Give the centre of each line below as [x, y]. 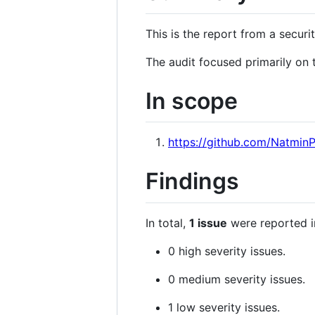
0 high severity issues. [227, 251]
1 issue [208, 223]
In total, [167, 223]
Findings [192, 181]
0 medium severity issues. [237, 279]
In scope [192, 101]
